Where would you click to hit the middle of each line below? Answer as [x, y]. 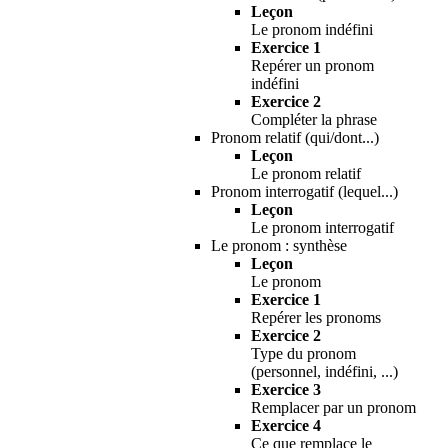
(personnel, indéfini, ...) [324, 371]
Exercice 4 [286, 425]
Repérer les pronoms [316, 317]
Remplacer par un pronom [333, 407]
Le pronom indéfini [312, 29]
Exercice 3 [286, 389]
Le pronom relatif [306, 173]
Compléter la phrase [314, 119]
